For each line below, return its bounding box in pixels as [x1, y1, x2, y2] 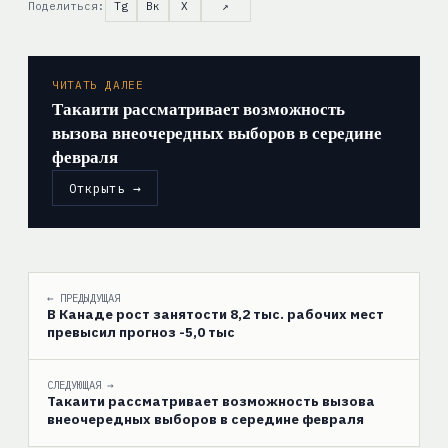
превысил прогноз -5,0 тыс [46, 323, 235, 342]
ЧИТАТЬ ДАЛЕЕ [51, 78, 144, 93]
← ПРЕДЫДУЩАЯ [46, 291, 120, 306]
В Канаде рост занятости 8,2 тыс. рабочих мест [46, 305, 384, 324]
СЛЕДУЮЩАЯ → [46, 378, 114, 393]
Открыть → [68, 180, 141, 197]
